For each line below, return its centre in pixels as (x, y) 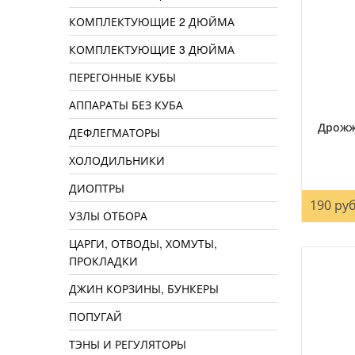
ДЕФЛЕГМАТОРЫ (115, 133)
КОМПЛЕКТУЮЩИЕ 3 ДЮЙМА (152, 50)
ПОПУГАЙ (95, 317)
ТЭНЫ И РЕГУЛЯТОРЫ (128, 344)
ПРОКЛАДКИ (103, 261)
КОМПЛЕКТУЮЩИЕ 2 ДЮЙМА (152, 22)
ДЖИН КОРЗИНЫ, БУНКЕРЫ (144, 289)
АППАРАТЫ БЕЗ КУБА (126, 105)
